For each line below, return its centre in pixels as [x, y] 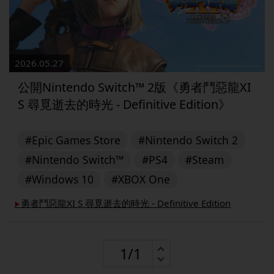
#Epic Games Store [72, 140]
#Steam [205, 159]
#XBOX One [140, 179]
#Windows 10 [59, 179]
